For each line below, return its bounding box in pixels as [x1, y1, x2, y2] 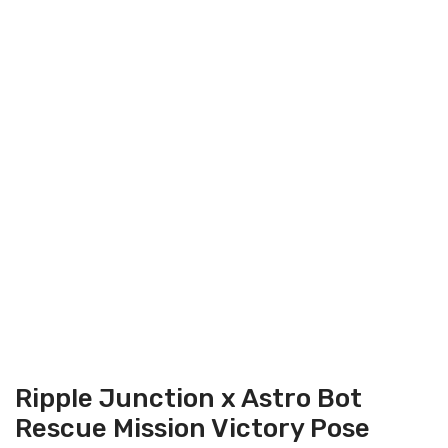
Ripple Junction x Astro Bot [15, 383, 362, 415]
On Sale [215, 335, 263, 353]
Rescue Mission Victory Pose [15, 413, 370, 445]
